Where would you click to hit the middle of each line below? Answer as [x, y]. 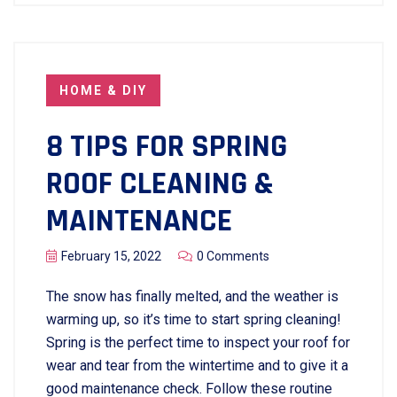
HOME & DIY [103, 91]
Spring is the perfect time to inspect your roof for [198, 343]
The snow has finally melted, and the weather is [192, 297]
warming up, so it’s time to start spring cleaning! [194, 320]
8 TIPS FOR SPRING [167, 147]
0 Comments [233, 257]
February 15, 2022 [111, 257]
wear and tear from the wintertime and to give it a [197, 366]
